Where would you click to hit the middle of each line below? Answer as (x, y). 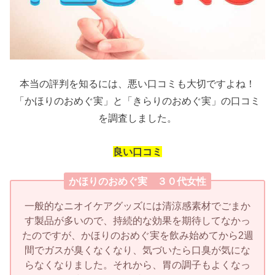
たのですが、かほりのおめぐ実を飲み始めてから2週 (137, 235)
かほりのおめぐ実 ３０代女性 (137, 181)
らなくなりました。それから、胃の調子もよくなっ (137, 264)
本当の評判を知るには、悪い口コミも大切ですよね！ (137, 84)
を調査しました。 (137, 118)
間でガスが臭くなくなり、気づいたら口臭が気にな (137, 250)
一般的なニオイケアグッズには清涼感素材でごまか (137, 205)
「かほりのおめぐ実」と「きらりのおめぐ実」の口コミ (137, 101)
